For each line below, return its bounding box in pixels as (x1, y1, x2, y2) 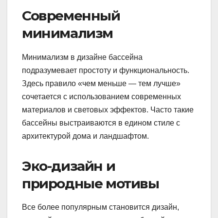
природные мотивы (22, 175, 159, 192)
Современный (22, 7, 120, 24)
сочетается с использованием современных (22, 92, 181, 101)
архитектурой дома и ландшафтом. (22, 131, 149, 140)
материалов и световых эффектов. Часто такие (22, 105, 194, 114)
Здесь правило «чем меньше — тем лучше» (22, 79, 181, 88)
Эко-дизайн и (22, 157, 115, 174)
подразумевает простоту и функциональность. (22, 66, 189, 74)
